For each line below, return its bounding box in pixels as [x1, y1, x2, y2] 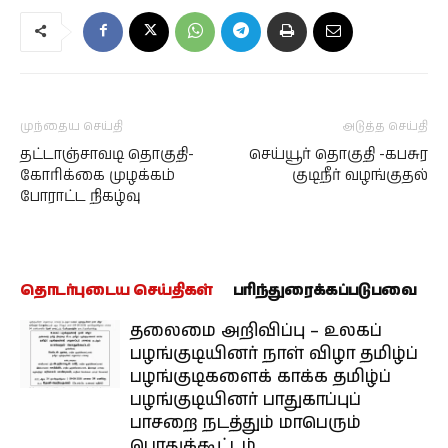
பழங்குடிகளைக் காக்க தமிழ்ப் [130, 364, 391, 389]
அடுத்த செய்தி [343, 117, 428, 135]
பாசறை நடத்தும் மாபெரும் [130, 410, 361, 435]
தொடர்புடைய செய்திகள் [20, 279, 213, 301]
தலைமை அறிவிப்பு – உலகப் [130, 318, 382, 343]
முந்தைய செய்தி [20, 117, 123, 135]
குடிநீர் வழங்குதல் [292, 164, 428, 186]
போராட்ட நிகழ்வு [20, 185, 141, 207]
